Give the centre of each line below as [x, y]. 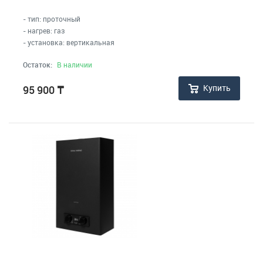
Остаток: [38, 64]
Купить [217, 88]
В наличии [75, 64]
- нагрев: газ [44, 30]
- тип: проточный [52, 18]
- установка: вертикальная [69, 42]
